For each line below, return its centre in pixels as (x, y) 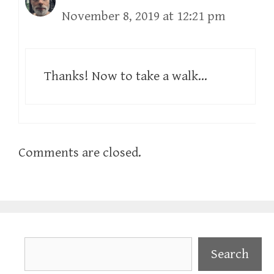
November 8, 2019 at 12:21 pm (144, 16)
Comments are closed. (80, 152)
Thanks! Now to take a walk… (126, 76)
